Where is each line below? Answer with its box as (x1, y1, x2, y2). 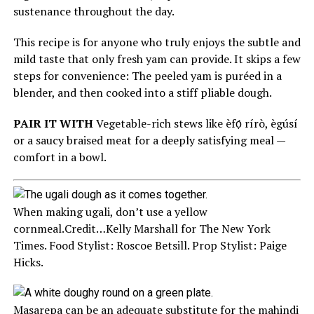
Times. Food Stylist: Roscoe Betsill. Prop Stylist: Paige (13, 238, 287, 253)
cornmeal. (13, 221, 64, 236)
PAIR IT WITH (13, 116, 93, 131)
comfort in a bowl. (13, 149, 107, 165)
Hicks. (13, 254, 43, 270)
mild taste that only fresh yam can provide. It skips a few (13, 51, 301, 67)
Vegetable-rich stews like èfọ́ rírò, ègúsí (93, 116, 298, 131)
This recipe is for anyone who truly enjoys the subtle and (13, 34, 301, 50)
